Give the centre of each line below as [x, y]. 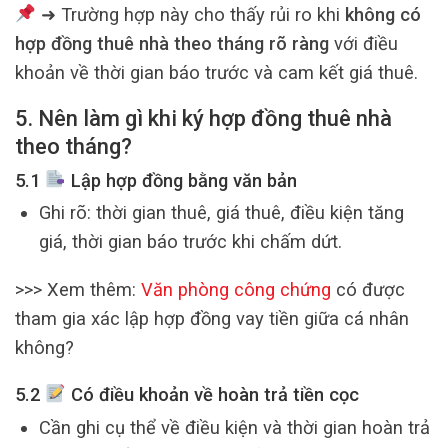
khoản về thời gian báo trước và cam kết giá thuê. [216, 72]
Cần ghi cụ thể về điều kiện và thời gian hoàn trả [234, 427]
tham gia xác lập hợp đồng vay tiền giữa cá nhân [212, 318]
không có [382, 14]
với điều [363, 43]
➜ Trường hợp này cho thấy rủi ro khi [190, 14]
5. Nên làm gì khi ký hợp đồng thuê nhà [203, 119]
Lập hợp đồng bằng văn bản [181, 180]
